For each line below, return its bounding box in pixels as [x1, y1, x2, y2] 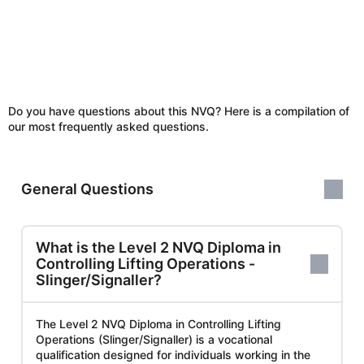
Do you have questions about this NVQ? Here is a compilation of [8, 103, 349, 118]
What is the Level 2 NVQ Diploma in [36, 238, 281, 256]
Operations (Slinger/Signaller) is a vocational [36, 331, 272, 346]
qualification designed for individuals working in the [36, 347, 310, 362]
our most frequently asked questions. [8, 119, 209, 133]
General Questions [21, 180, 154, 197]
